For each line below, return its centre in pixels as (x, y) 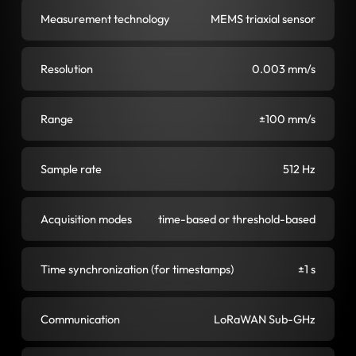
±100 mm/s (288, 118)
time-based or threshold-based (237, 219)
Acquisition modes (86, 219)
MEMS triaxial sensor (263, 18)
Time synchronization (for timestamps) (137, 269)
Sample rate (71, 168)
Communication (80, 319)
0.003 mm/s (284, 68)
